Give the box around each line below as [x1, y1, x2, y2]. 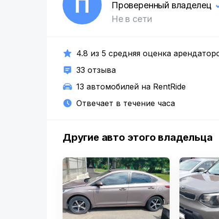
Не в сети [111, 14, 152, 24]
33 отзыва [76, 65, 116, 75]
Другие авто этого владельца [63, 131, 213, 143]
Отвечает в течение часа [76, 98, 175, 108]
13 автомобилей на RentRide [76, 82, 186, 91]
